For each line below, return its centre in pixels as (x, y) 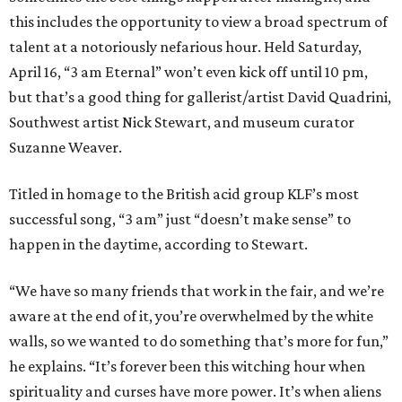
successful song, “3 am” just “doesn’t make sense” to (180, 219)
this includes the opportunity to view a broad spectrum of (198, 22)
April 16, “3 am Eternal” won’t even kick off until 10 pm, (188, 72)
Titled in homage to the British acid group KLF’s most (184, 194)
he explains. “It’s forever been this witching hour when (187, 367)
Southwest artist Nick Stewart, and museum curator (182, 122)
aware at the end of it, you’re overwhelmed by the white (191, 316)
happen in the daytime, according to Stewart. (158, 245)
